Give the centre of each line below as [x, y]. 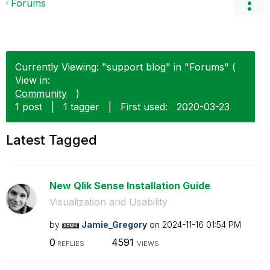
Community [41, 93]
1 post [29, 107]
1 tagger [81, 107]
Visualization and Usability [108, 202]
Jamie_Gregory [114, 224]
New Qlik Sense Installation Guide [130, 186]
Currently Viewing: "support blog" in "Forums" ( [125, 67]
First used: [144, 107]
